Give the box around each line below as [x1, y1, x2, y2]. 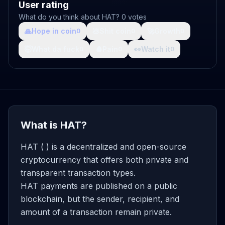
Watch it [141, 45, 170, 53]
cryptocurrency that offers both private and [21, 155, 188, 165]
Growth [154, 27, 180, 35]
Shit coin [99, 27, 131, 35]
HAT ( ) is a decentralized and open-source [21, 142, 186, 152]
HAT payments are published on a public [21, 181, 177, 191]
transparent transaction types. [21, 168, 136, 178]
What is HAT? [21, 119, 87, 131]
